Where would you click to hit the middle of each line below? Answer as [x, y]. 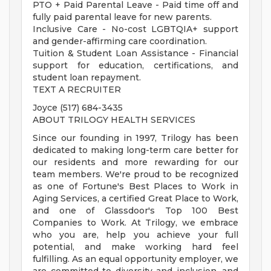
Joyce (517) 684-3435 [78, 108]
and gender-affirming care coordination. [120, 41]
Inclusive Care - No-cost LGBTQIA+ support [135, 29]
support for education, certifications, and [135, 66]
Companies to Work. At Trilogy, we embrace [135, 223]
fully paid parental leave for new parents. [122, 17]
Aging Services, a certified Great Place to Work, [135, 199]
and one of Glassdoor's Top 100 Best [135, 211]
